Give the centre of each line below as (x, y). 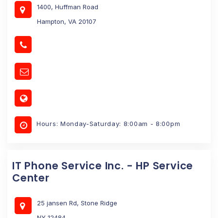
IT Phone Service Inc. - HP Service (103, 165)
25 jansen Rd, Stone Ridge (77, 203)
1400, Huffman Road (68, 7)
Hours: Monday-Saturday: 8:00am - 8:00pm (109, 123)
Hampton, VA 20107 (67, 21)
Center (31, 178)
